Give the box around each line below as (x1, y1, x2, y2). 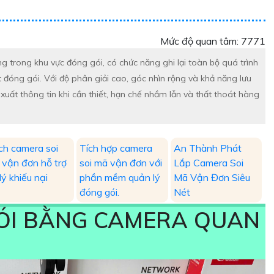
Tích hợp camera (80, 141, 153, 154)
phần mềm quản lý (80, 171, 161, 183)
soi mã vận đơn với (80, 156, 163, 169)
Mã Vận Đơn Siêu (173, 171, 250, 183)
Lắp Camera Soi (173, 156, 243, 169)
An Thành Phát (173, 141, 242, 154)
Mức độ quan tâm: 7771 (160, 34, 265, 47)
